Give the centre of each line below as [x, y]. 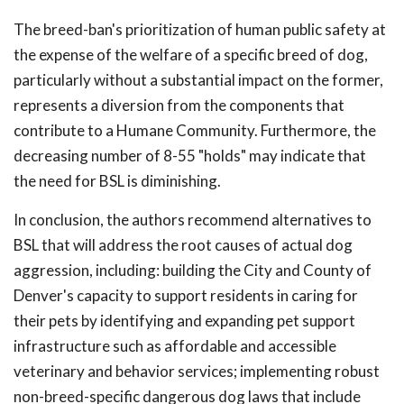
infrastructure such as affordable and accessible [175, 346]
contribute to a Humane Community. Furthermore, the [195, 130]
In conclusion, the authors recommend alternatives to [193, 220]
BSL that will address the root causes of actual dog [183, 245]
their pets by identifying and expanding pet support [184, 321]
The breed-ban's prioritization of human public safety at [200, 29]
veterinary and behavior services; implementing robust [197, 371]
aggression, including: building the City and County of [193, 270]
